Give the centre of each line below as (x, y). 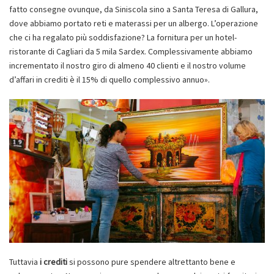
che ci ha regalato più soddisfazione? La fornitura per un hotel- (123, 37)
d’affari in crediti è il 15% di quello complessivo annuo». (109, 80)
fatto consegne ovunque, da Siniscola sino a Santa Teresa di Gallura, (134, 9)
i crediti (53, 261)
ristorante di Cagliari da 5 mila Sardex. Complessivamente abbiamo (131, 51)
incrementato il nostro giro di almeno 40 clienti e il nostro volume (128, 65)
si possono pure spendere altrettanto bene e (151, 261)
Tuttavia (24, 261)
